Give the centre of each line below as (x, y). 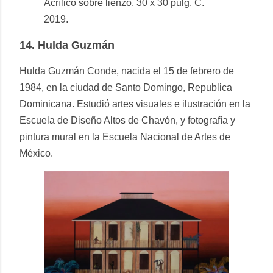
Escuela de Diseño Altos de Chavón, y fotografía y (127, 121)
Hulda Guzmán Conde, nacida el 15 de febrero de (127, 71)
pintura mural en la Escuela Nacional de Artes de (125, 137)
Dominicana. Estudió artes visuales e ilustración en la (135, 104)
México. (36, 154)
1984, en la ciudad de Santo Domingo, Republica (126, 88)
